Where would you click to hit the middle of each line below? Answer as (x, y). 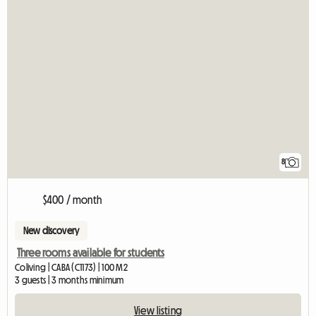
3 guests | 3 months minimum (69, 280)
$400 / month (72, 199)
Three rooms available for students (91, 252)
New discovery (51, 230)
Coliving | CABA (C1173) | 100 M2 (71, 267)
